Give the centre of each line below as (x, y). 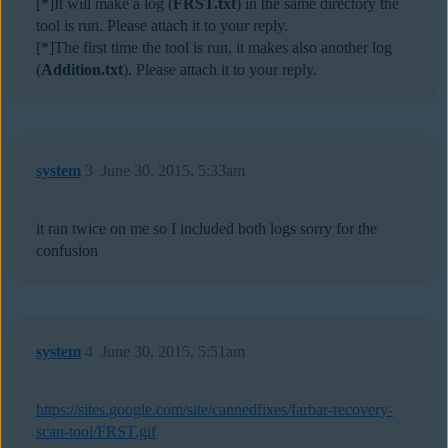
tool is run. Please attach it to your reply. (162, 26)
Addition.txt (82, 70)
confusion (67, 251)
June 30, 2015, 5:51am (173, 352)
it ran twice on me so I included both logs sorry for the (206, 229)
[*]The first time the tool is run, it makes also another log (214, 48)
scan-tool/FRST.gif (96, 432)
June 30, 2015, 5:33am (173, 171)
